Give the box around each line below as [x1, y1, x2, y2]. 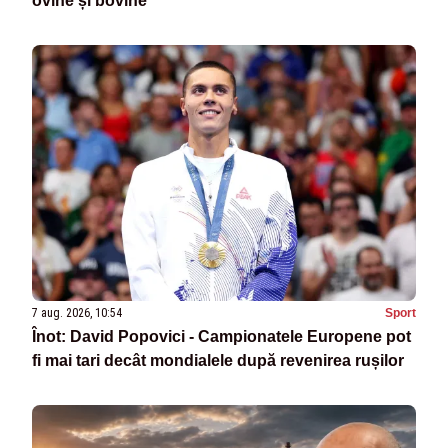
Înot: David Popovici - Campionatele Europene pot [32, 328, 411, 346]
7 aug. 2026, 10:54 [32, 306, 122, 321]
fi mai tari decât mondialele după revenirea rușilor [32, 352, 404, 370]
